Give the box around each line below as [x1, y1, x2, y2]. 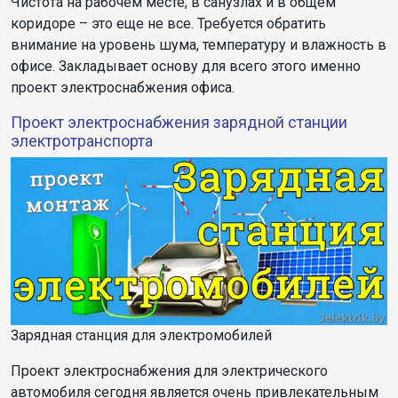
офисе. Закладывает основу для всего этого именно [11, 57, 361, 75]
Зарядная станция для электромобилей [11, 327, 272, 345]
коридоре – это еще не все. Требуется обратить [11, 14, 326, 32]
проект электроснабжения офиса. [11, 78, 235, 96]
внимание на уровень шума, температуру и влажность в [11, 36, 386, 53]
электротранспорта [11, 131, 153, 150]
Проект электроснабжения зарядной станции [11, 112, 347, 131]
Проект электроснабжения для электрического [11, 362, 328, 380]
